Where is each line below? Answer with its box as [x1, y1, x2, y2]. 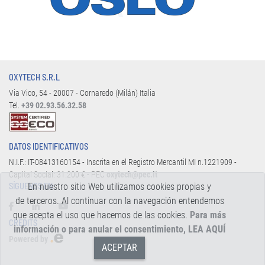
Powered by [9, 234, 50, 245]
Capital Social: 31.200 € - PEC [9, 170, 106, 180]
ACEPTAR [102, 242, 137, 253]
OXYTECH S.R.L [9, 72, 60, 82]
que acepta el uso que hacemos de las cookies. [13, 209, 190, 221]
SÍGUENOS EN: [9, 181, 55, 192]
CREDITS [9, 218, 37, 228]
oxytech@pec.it [106, 170, 157, 180]
